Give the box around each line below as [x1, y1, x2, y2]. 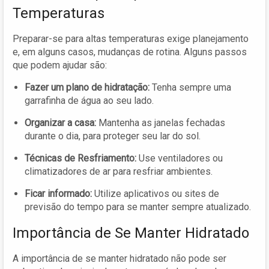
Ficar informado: [25, 187, 92, 199]
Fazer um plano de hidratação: [25, 81, 150, 93]
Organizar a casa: [25, 116, 96, 128]
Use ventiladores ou [136, 152, 223, 164]
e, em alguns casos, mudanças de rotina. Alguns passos [13, 46, 247, 58]
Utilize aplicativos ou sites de [92, 187, 219, 199]
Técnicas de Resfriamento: [25, 152, 136, 164]
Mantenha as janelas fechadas [96, 116, 225, 128]
